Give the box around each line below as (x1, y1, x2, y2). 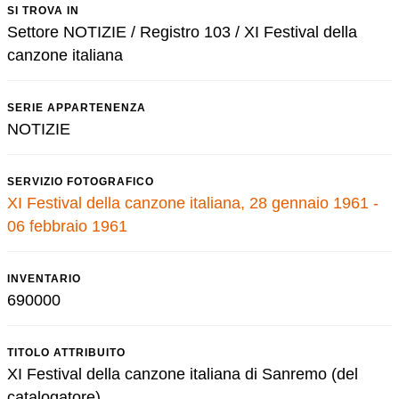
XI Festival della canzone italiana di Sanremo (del (7, 365, 358, 383)
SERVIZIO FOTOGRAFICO (7, 175, 154, 188)
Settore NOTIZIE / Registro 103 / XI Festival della (7, 23, 357, 41)
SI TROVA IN (7, 4, 79, 17)
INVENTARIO (7, 273, 81, 285)
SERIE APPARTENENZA (7, 102, 146, 114)
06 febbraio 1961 (7, 217, 127, 235)
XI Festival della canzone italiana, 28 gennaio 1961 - (7, 194, 379, 212)
